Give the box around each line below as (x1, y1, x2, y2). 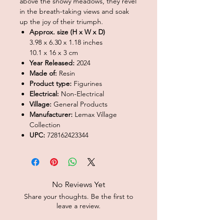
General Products (52, 99, 108, 109)
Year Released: (29, 58, 75, 67)
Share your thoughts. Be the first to (24, 192, 133, 201)
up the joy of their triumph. (20, 17, 103, 26)
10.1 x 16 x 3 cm (29, 48, 78, 57)
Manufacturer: (29, 110, 75, 119)
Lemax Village (75, 110, 117, 119)
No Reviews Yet (52, 179, 105, 189)
